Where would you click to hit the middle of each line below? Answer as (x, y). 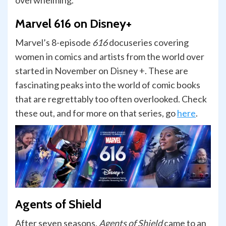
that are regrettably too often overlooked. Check (111, 99)
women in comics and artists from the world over (110, 57)
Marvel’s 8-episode (54, 43)
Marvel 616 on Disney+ (73, 24)
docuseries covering (148, 43)
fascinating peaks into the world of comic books (108, 85)
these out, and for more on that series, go (96, 113)
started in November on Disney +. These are (102, 71)
